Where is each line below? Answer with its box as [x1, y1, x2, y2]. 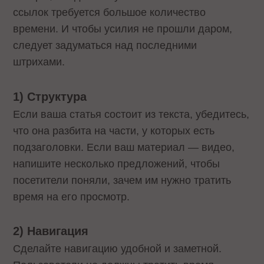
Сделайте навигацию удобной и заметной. [13, 243, 222, 255]
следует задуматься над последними [13, 39, 197, 51]
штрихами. [13, 55, 65, 68]
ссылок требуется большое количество [13, 6, 206, 18]
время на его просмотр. [13, 190, 130, 203]
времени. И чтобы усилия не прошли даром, [13, 22, 233, 35]
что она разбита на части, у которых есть [13, 124, 215, 137]
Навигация [27, 225, 89, 238]
